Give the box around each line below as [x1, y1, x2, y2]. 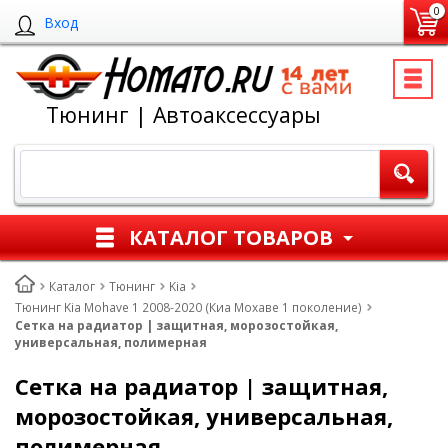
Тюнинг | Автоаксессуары [46, 100, 321, 129]
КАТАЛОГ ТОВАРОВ [129, 223, 333, 251]
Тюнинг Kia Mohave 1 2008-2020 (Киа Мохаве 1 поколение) [15, 299, 362, 316]
